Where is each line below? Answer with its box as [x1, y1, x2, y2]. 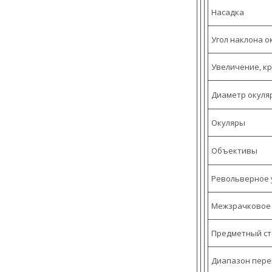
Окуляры [211, 117, 245, 129]
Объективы [211, 145, 257, 157]
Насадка [211, 7, 244, 18]
